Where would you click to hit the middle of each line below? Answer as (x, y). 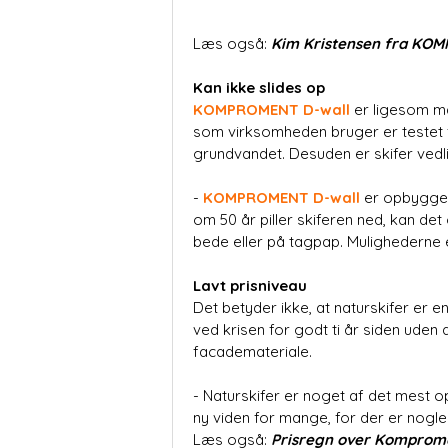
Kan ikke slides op (259, 87)
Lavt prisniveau (250, 285)
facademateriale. (254, 351)
